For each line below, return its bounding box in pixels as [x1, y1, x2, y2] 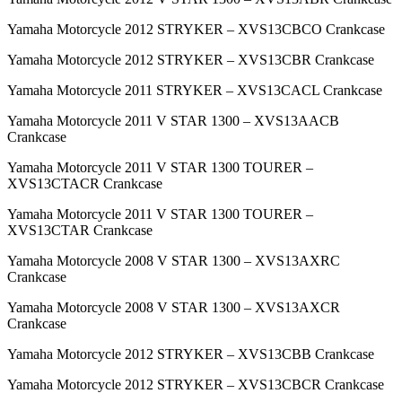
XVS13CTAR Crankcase [7, 223, 153, 239]
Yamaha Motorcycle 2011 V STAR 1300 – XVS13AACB [7, 113, 339, 129]
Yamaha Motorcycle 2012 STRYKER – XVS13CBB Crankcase [7, 346, 374, 363]
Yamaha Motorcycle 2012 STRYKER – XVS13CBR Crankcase [7, 52, 374, 68]
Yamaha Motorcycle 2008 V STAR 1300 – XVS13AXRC [7, 253, 340, 269]
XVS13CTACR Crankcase [7, 176, 162, 192]
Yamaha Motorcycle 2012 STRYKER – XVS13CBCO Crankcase [7, 22, 385, 38]
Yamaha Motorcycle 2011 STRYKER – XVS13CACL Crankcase [7, 83, 382, 99]
